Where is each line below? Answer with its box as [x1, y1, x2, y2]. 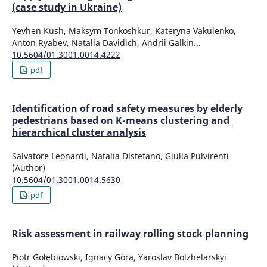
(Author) [11, 162, 45, 174]
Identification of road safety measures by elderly [11, 102, 243, 116]
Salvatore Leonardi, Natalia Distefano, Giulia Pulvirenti [11, 150, 229, 162]
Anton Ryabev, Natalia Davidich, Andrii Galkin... [11, 37, 201, 49]
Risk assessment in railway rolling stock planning [11, 227, 249, 241]
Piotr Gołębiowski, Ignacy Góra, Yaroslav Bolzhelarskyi [11, 252, 226, 263]
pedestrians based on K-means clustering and [11, 114, 229, 128]
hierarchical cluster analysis [11, 126, 146, 139]
